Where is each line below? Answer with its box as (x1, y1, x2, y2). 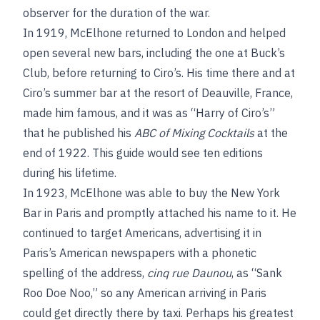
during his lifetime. (23, 166, 116, 180)
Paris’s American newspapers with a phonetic (23, 246, 256, 260)
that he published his (23, 126, 134, 140)
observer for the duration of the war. (23, 6, 210, 20)
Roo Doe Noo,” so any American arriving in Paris (23, 286, 266, 300)
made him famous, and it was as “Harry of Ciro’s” (23, 106, 275, 120)
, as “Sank (231, 266, 282, 280)
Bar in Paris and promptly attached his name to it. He (23, 206, 296, 220)
